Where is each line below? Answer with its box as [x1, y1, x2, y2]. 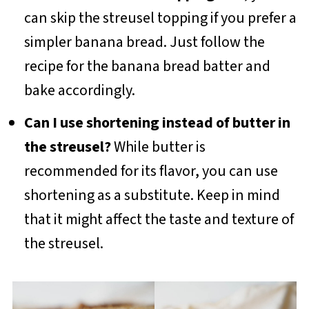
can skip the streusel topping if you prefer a [23, 6, 297, 29]
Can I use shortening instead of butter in [23, 111, 290, 134]
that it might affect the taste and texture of [23, 208, 294, 230]
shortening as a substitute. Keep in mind [23, 183, 280, 206]
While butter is [113, 135, 206, 158]
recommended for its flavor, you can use [23, 159, 278, 182]
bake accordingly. [23, 79, 135, 101]
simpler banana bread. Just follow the [23, 30, 265, 53]
